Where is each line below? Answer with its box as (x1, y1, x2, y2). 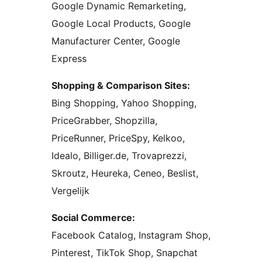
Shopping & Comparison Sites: (51, 80, 190, 92)
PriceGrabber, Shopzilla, (51, 115, 157, 127)
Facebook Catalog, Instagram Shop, (51, 229, 211, 242)
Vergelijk (51, 185, 89, 197)
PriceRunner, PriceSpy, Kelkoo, (51, 132, 185, 144)
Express (51, 53, 87, 65)
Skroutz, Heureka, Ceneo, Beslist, (51, 167, 198, 180)
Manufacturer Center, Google (51, 35, 180, 47)
